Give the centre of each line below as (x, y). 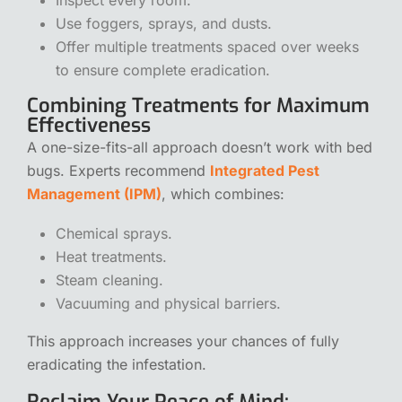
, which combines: (223, 193)
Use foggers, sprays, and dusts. (164, 23)
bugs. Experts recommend (118, 170)
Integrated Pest (265, 170)
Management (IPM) (94, 193)
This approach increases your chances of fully (183, 341)
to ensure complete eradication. (163, 70)
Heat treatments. (111, 256)
